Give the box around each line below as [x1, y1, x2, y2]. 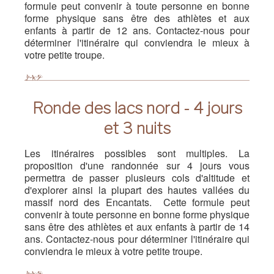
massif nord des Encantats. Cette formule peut [24, 195, 250, 209]
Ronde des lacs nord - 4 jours [32, 98, 242, 117]
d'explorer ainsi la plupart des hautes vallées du [24, 183, 250, 197]
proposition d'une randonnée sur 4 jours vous [24, 158, 250, 172]
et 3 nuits [103, 119, 171, 138]
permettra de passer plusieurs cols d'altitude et [24, 171, 250, 185]
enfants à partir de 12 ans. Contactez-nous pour [24, 23, 250, 37]
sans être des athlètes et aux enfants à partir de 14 [24, 220, 250, 234]
